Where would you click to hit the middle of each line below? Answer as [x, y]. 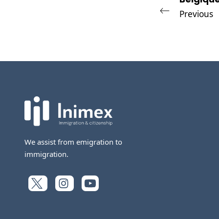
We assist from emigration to [73, 142]
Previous [196, 14]
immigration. [46, 154]
